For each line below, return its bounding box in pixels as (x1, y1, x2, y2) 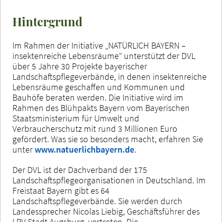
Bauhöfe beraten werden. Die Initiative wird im (12, 91, 183, 103)
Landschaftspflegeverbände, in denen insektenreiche (12, 70, 207, 82)
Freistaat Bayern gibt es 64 (12, 184, 110, 196)
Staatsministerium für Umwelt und (12, 112, 139, 124)
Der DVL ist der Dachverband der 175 (12, 164, 147, 175)
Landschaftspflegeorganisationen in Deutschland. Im (12, 174, 206, 186)
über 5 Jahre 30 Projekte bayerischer (12, 60, 147, 72)
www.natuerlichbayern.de (35, 143, 134, 155)
